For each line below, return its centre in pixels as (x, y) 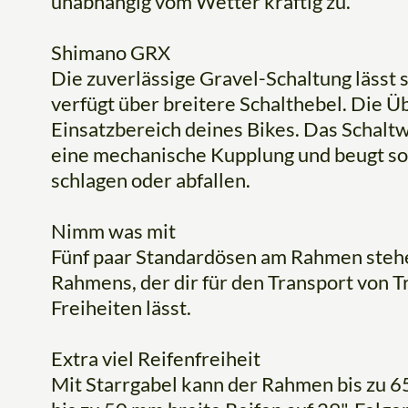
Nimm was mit (113, 231)
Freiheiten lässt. (121, 308)
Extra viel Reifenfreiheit (156, 359)
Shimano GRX (111, 53)
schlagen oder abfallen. (151, 180)
